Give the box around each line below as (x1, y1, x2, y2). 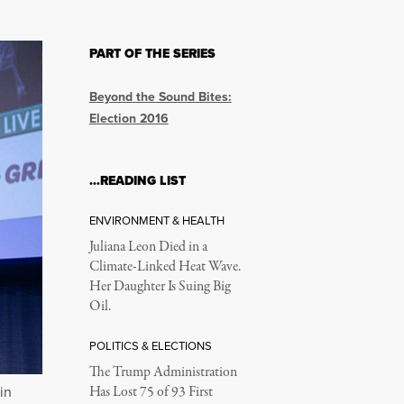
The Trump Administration (88, 363, 237, 382)
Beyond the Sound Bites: (88, 87, 232, 106)
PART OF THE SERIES (88, 44, 216, 63)
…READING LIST (88, 171, 186, 190)
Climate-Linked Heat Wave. (88, 257, 241, 277)
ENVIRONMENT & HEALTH (88, 212, 225, 228)
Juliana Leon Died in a (88, 237, 207, 257)
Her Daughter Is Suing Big (88, 277, 231, 297)
